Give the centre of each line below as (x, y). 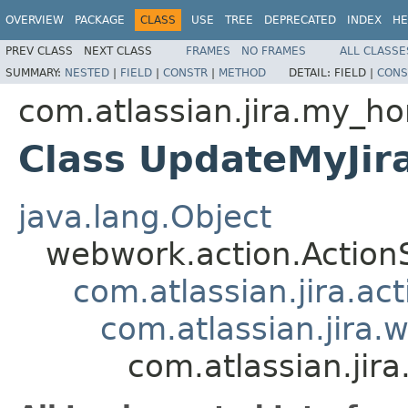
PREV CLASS (39, 51)
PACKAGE (100, 20)
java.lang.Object (145, 216)
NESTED (87, 72)
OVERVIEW (35, 20)
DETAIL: (311, 72)
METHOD (242, 72)
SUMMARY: (35, 72)
